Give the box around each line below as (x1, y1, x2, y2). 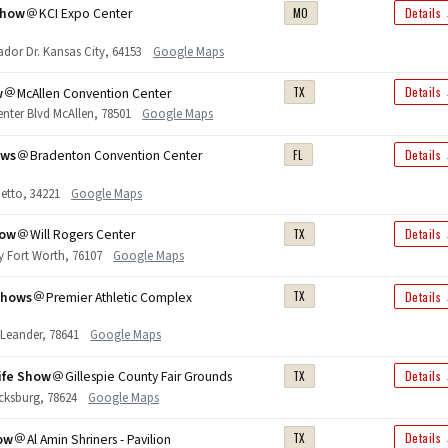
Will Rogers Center (30, 225, 136, 245)
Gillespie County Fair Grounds (65, 367, 233, 387)
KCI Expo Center (39, 4, 133, 24)
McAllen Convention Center (17, 83, 172, 103)
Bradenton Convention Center (30, 146, 203, 166)
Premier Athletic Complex (46, 287, 193, 307)
